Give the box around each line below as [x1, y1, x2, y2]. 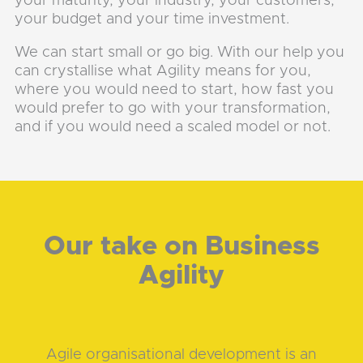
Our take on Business [43, 233, 320, 261]
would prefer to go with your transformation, [15, 100, 331, 116]
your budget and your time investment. [15, 11, 294, 27]
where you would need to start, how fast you [15, 81, 335, 97]
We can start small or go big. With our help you [15, 44, 345, 60]
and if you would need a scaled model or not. [15, 118, 335, 135]
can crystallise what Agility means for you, [15, 62, 312, 79]
